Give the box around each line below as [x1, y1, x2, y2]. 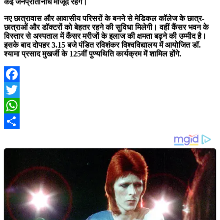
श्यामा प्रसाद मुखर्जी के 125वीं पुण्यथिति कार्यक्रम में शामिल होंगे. [4, 50, 181, 58]
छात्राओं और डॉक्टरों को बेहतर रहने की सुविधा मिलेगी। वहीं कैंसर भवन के [4, 23, 209, 32]
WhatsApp [4, 117, 40, 126]
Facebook [4, 85, 36, 94]
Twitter [4, 101, 28, 110]
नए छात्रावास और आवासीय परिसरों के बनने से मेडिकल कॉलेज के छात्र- [4, 14, 204, 23]
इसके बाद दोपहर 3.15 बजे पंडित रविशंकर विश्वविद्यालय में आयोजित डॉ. [4, 41, 201, 50]
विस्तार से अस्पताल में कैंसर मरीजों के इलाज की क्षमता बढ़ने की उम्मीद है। [4, 32, 207, 41]
